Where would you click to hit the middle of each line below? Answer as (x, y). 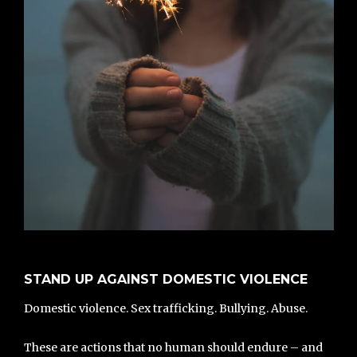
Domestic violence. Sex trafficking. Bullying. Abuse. (165, 309)
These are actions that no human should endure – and (173, 347)
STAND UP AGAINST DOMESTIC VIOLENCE (165, 280)
